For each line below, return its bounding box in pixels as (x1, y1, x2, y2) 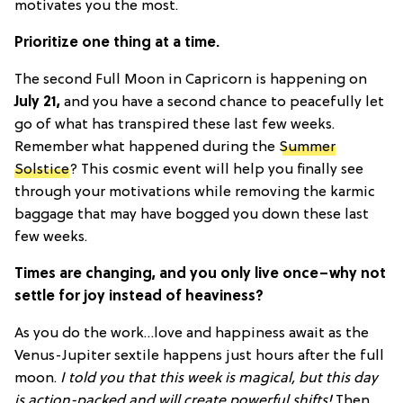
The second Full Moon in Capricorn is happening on (14, 72, 367, 89)
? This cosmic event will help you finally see (69, 162, 363, 179)
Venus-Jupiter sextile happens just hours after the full (14, 348, 384, 365)
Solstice (14, 162, 69, 179)
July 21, (14, 94, 60, 112)
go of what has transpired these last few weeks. (14, 117, 335, 134)
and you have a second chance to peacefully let (60, 94, 384, 112)
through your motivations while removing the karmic (14, 184, 375, 201)
